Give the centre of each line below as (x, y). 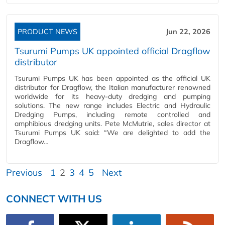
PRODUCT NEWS (47, 32)
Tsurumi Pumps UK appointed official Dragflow (113, 51)
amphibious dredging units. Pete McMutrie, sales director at (113, 124)
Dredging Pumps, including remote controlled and (113, 115)
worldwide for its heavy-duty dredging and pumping (113, 96)
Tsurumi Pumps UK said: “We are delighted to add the (113, 133)
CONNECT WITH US (54, 199)
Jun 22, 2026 (188, 32)
